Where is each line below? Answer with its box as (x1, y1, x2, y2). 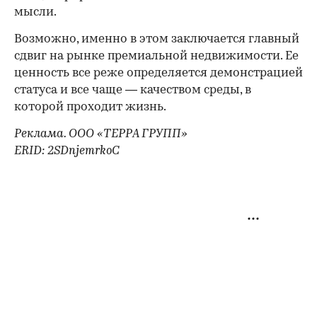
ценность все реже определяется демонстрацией (14, 67, 303, 79)
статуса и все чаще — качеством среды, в (14, 83, 251, 96)
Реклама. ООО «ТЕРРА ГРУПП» (14, 127, 188, 140)
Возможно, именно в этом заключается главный (14, 33, 299, 45)
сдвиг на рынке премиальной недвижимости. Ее (14, 50, 299, 62)
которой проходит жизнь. (14, 100, 166, 113)
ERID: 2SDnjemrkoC (14, 144, 120, 157)
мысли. (14, 6, 57, 18)
